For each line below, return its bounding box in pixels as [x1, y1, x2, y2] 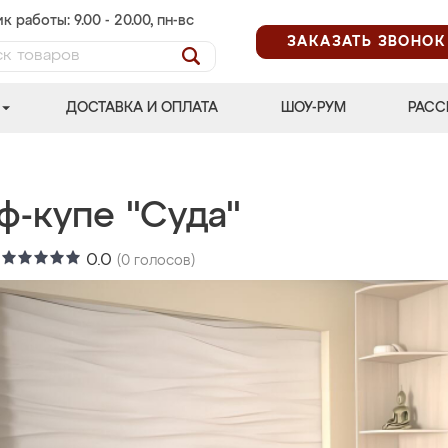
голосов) [130, 254, 195, 268]
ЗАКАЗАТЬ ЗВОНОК [287, 34, 446, 49]
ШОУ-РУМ [280, 101, 346, 115]
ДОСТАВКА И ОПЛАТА [66, 101, 219, 115]
